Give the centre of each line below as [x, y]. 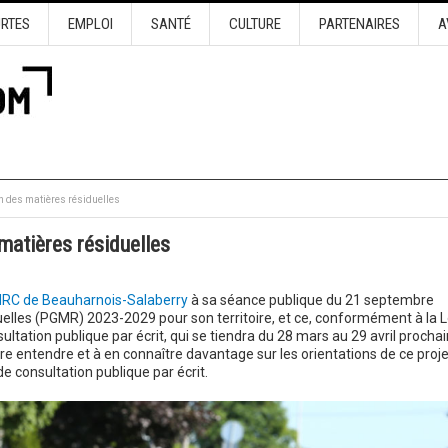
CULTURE [254, 24]
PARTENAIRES [359, 24]
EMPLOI [90, 24]
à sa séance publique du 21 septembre [310, 300]
